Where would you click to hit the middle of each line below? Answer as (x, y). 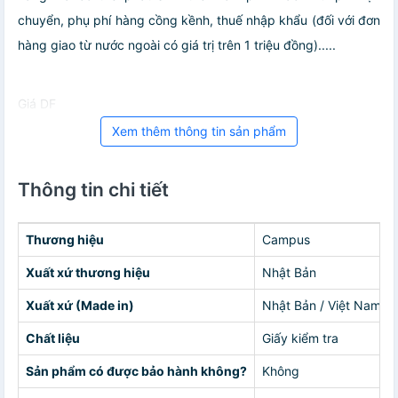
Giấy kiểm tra (300, 338)
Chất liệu (53, 338)
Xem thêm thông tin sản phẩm (199, 131)
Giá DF (37, 104)
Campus (286, 240)
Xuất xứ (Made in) (80, 306)
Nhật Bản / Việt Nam (322, 306)
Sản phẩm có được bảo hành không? (136, 371)
